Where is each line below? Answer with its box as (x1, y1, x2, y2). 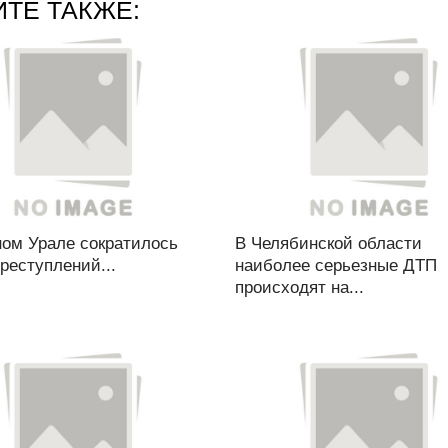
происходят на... (234, 278, 364, 297)
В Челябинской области (234, 234, 422, 253)
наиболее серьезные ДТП (234, 256, 437, 275)
